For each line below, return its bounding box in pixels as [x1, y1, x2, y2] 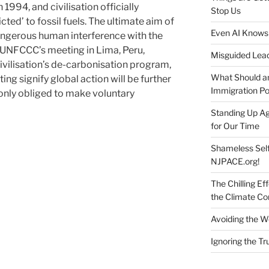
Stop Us [210, 5, 241, 16]
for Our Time [210, 120, 259, 131]
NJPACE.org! [210, 156, 259, 166]
